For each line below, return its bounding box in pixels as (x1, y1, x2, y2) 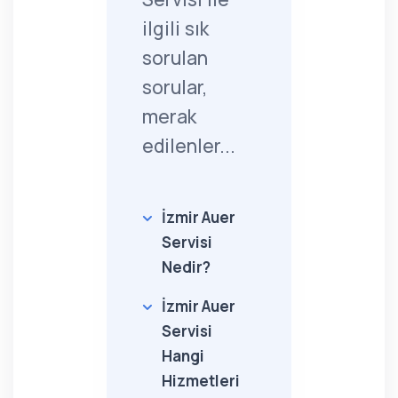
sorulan (142, 45, 208, 70)
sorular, (142, 75, 208, 99)
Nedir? (162, 257, 211, 277)
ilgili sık (142, 16, 209, 41)
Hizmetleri (162, 370, 240, 391)
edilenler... (142, 133, 235, 158)
